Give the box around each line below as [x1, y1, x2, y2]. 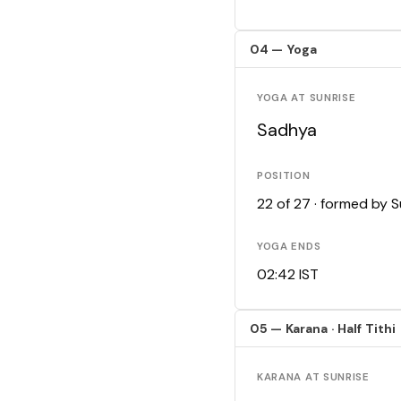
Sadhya [257, 118, 317, 142]
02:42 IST [257, 265, 319, 285]
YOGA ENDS [257, 240, 321, 254]
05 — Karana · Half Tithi [250, 320, 397, 337]
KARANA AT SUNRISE [257, 371, 370, 385]
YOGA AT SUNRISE [257, 91, 356, 106]
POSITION [257, 169, 311, 183]
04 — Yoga [250, 41, 318, 58]
